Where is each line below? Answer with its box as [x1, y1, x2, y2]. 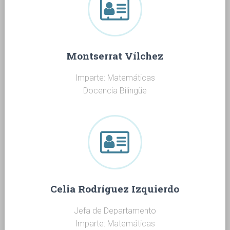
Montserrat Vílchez [66, 49, 164, 62]
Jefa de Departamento [73, 206, 156, 216]
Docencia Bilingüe [83, 86, 147, 95]
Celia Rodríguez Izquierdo [50, 182, 180, 195]
